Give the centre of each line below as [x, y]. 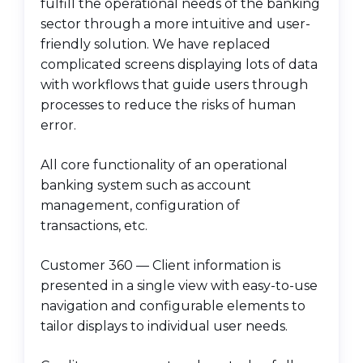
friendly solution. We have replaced [156, 45]
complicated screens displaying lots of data [179, 65]
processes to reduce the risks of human [168, 105]
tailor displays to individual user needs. [164, 327]
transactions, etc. [94, 226]
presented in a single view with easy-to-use [179, 286]
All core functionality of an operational [164, 165]
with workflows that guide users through [174, 85]
